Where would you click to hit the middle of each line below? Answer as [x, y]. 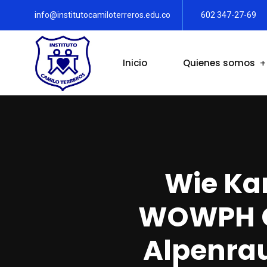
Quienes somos [219, 63]
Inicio [135, 63]
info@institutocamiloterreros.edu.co [103, 15]
